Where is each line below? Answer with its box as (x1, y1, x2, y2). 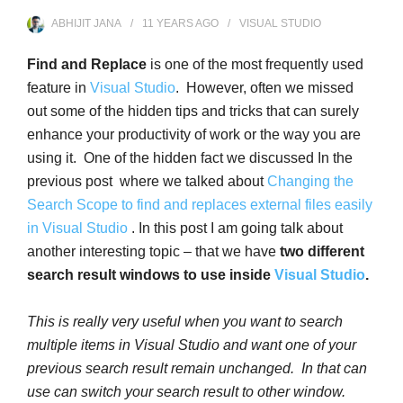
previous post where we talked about (27, 174, 267, 190)
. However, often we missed (175, 80, 354, 96)
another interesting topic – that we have (27, 244, 276, 260)
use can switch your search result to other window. (27, 384, 345, 400)
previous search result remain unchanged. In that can (27, 361, 367, 377)
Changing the (267, 174, 354, 190)
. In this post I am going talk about (131, 220, 343, 237)
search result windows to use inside (27, 267, 274, 283)
